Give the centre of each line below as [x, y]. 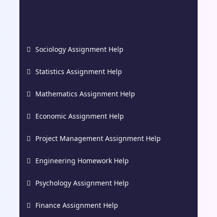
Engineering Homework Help [82, 160]
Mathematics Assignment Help [85, 93]
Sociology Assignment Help [79, 49]
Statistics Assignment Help [79, 71]
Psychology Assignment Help [82, 183]
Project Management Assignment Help [98, 138]
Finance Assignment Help [77, 205]
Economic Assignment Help [80, 116]
